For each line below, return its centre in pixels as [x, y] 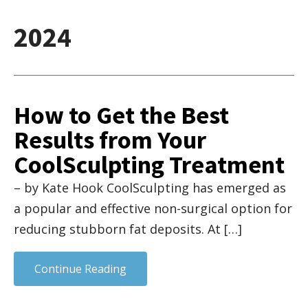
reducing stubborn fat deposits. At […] [128, 229]
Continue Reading [80, 269]
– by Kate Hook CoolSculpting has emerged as [150, 188]
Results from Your [110, 140]
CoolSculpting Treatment [149, 165]
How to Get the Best [121, 115]
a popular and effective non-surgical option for [153, 209]
